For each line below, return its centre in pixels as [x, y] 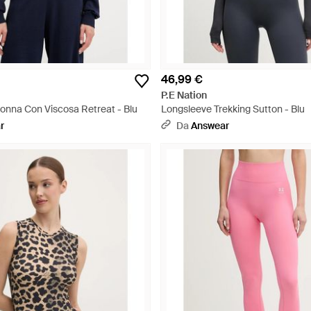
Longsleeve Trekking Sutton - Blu [233, 109]
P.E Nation [184, 95]
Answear [210, 126]
